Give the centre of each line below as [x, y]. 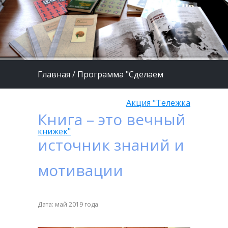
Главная [54, 74]
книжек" [54, 131]
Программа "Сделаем [120, 74]
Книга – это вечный [112, 119]
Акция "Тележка [158, 103]
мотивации [80, 170]
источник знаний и [111, 145]
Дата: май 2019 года [68, 204]
